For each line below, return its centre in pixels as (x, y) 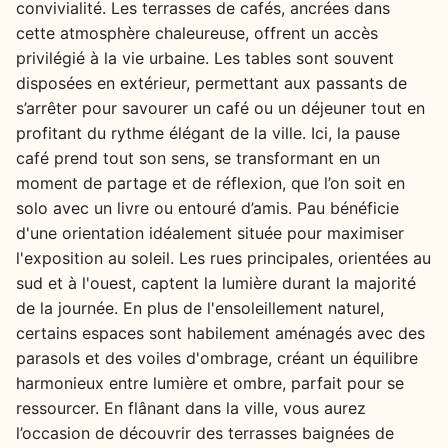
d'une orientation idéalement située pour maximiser (210, 232)
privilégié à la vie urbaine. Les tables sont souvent (205, 57)
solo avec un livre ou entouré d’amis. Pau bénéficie (207, 207)
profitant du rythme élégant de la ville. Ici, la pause (208, 132)
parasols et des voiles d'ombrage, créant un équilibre (217, 357)
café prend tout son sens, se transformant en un (198, 157)
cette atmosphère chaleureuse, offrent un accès (197, 32)
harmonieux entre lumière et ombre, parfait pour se (210, 382)
